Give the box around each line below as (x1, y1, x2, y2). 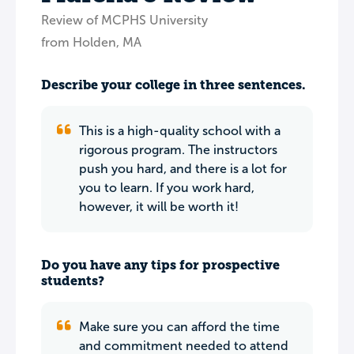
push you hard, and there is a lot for (79, 162, 287, 175)
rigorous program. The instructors (79, 143, 277, 156)
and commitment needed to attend (79, 339, 288, 352)
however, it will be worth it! (79, 200, 239, 213)
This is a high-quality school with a (79, 124, 281, 137)
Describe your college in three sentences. (41, 77, 306, 92)
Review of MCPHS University (41, 13, 208, 27)
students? (41, 273, 104, 288)
